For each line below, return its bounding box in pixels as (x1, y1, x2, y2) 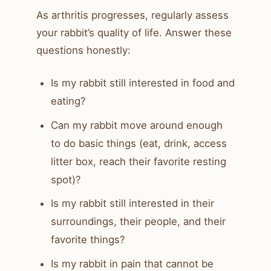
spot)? (51, 173, 81, 186)
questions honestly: (36, 44, 131, 56)
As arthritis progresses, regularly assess (36, 8, 229, 21)
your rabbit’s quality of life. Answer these (36, 26, 232, 39)
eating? (51, 94, 86, 107)
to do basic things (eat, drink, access (51, 137, 227, 149)
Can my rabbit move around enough (51, 119, 223, 131)
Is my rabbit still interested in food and (51, 76, 235, 89)
